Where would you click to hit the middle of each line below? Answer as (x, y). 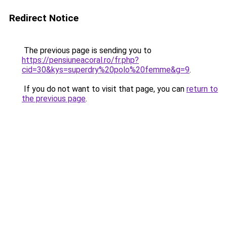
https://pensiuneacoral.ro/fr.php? (80, 60)
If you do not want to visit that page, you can (104, 89)
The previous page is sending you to (87, 50)
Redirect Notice (44, 18)
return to (202, 89)
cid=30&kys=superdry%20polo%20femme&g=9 (106, 70)
